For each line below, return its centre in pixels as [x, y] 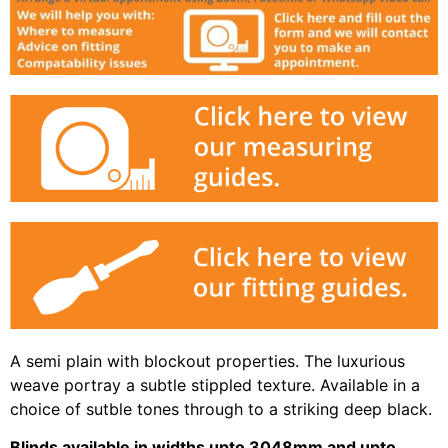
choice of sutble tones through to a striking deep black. [221, 408]
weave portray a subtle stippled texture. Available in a [215, 384]
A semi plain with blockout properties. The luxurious [207, 360]
